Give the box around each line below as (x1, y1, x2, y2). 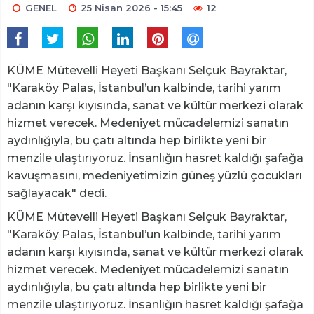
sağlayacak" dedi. (7, 186, 107, 200)
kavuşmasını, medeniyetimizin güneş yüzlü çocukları (7, 169, 302, 183)
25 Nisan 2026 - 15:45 (81, 2, 183, 14)
